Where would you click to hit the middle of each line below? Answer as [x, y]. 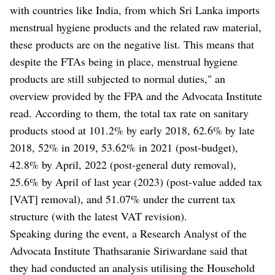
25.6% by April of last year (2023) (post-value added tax [136, 182]
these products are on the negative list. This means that [132, 45]
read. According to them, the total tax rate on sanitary [129, 113]
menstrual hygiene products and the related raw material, [136, 27]
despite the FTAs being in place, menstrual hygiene [124, 62]
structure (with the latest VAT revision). [99, 216]
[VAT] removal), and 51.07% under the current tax [123, 199]
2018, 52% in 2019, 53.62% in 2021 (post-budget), [124, 148]
